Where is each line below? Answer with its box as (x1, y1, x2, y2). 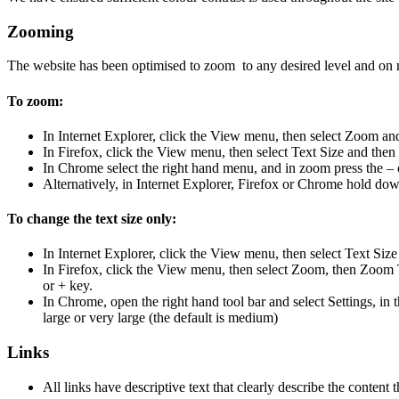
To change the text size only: (7, 211, 176, 227)
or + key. (43, 278, 93, 294)
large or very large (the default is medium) (43, 310, 278, 326)
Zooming (7, 21, 74, 41)
